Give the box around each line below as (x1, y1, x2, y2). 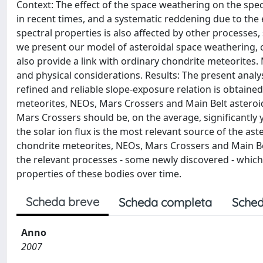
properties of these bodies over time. (16, 167, 181, 180)
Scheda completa (119, 195, 212, 210)
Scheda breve (26, 194, 99, 209)
